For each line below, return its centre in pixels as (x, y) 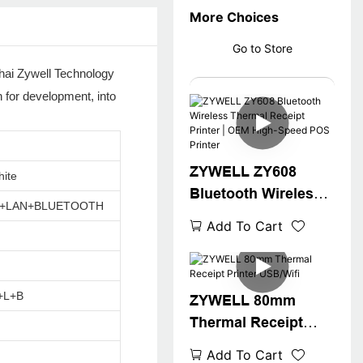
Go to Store (262, 48)
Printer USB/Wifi (246, 344)
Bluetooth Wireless (256, 194)
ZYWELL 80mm (243, 301)
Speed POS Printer (254, 259)
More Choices (234, 17)
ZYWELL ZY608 (243, 172)
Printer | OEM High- (256, 237)
